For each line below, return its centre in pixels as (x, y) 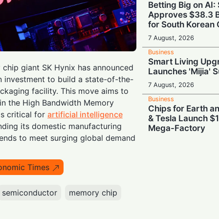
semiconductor (29, 192)
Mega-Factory (177, 128)
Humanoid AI (174, 185)
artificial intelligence (85, 114)
